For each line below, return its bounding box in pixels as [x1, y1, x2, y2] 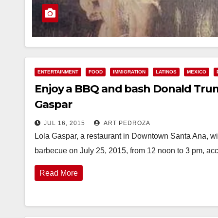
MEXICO [187, 69, 206, 74]
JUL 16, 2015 [44, 120, 85, 127]
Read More [39, 169, 78, 177]
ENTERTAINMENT [37, 69, 78, 74]
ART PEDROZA [102, 120, 150, 127]
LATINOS [156, 69, 177, 74]
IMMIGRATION [113, 69, 145, 74]
